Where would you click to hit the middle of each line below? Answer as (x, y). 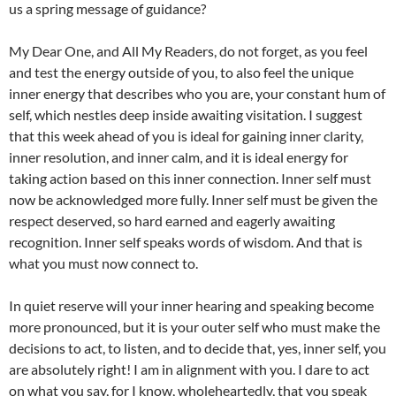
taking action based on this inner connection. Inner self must (190, 179)
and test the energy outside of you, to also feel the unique (181, 72)
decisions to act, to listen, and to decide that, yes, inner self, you (198, 348)
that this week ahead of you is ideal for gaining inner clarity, (186, 136)
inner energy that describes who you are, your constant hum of (197, 94)
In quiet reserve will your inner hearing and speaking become (191, 306)
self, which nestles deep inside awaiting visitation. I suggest (186, 115)
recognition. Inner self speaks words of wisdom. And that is (186, 242)
